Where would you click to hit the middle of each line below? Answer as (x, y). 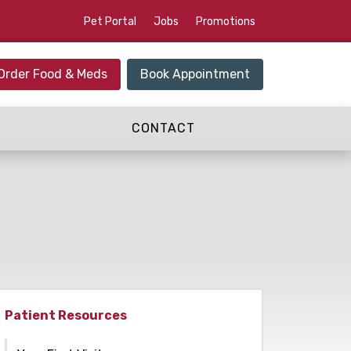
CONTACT (164, 128)
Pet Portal (110, 21)
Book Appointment (195, 74)
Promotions (225, 21)
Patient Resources (66, 315)
